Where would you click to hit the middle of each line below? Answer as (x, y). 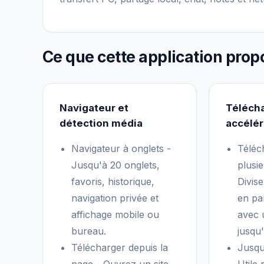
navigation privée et (115, 198)
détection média (101, 123)
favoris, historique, (113, 181)
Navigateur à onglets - (121, 148)
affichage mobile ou (115, 214)
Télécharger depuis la (120, 247)
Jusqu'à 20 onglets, (115, 165)
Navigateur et (94, 108)
